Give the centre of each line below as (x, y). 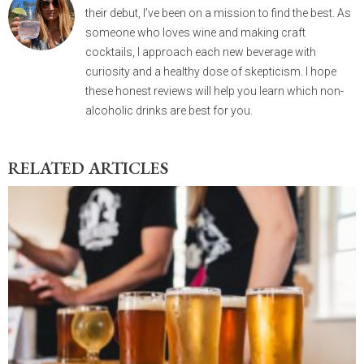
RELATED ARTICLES (88, 168)
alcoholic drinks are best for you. (169, 111)
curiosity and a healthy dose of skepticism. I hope (211, 72)
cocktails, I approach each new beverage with (201, 52)
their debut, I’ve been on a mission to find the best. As (218, 13)
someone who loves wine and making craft (195, 33)
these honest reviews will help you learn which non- (214, 91)
